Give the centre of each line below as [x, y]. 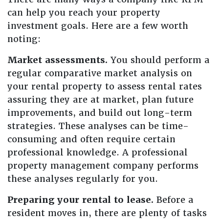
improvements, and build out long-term [100, 113]
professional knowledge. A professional [98, 152]
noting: [24, 39]
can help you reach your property [84, 12]
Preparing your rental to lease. [80, 200]
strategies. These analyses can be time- [98, 126]
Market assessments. [57, 60]
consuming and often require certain [91, 139]
